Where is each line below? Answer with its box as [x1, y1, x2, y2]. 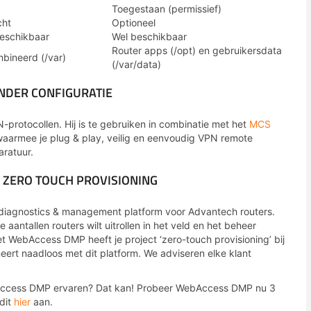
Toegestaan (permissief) [112, 3, 221, 15]
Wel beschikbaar [112, 31, 187, 42]
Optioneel [112, 17, 155, 28]
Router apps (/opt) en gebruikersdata [112, 44, 282, 56]
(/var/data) [112, 58, 161, 70]
